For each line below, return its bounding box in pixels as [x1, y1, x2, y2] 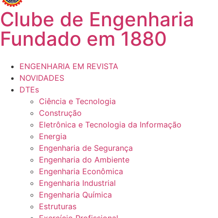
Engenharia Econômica [39, 166, 123, 177]
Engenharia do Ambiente [39, 155, 129, 165]
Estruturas [39, 201, 76, 212]
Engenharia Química [39, 190, 112, 200]
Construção [39, 108, 82, 118]
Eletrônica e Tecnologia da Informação [39, 120, 182, 130]
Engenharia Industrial [39, 178, 116, 188]
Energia [39, 131, 67, 142]
